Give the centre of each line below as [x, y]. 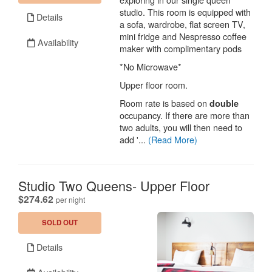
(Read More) [173, 139]
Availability [57, 42]
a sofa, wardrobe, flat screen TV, [183, 24]
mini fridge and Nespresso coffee [183, 36]
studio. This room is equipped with [185, 12]
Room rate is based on [165, 103]
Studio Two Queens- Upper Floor [114, 185]
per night [70, 199]
